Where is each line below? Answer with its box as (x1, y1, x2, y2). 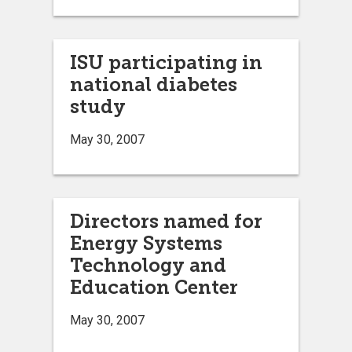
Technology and (70, 253, 226, 277)
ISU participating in (70, 50, 262, 74)
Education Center (70, 275, 238, 299)
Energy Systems (70, 231, 222, 255)
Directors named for (70, 209, 262, 233)
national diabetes (70, 72, 237, 96)
